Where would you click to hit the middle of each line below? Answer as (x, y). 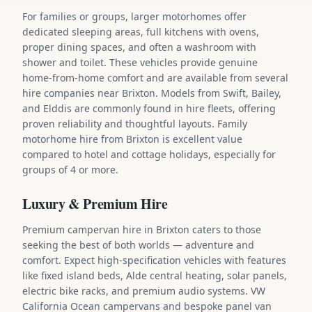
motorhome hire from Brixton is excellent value (132, 139)
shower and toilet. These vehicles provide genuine (140, 62)
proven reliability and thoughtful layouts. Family (135, 123)
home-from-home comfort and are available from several (155, 77)
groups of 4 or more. (70, 169)
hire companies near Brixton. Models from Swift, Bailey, (152, 93)
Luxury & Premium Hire (95, 203)
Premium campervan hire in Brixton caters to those (142, 229)
